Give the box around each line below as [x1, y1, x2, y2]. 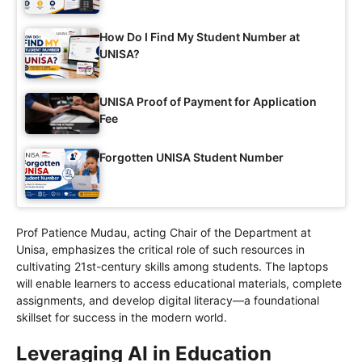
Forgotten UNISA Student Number [99, 150, 284, 165]
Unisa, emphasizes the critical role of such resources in [16, 242, 305, 256]
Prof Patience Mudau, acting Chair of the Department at [16, 225, 311, 239]
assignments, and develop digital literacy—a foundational [16, 293, 319, 307]
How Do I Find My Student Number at [99, 30, 300, 44]
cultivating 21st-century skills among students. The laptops [16, 259, 328, 273]
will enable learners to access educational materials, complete [16, 276, 342, 290]
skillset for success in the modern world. [16, 309, 227, 324]
